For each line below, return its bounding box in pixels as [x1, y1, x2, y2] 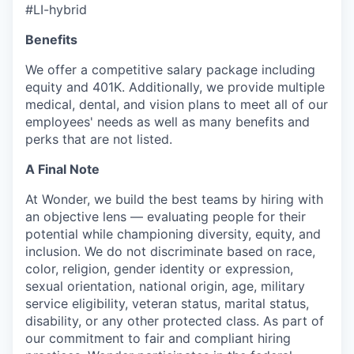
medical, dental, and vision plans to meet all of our [25, 96, 328, 112]
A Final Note [25, 161, 100, 177]
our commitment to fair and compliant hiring [25, 330, 291, 346]
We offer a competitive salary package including [25, 62, 315, 77]
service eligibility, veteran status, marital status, [25, 296, 309, 311]
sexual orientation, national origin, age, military [25, 278, 305, 294]
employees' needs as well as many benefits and [25, 114, 310, 130]
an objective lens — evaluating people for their [25, 209, 306, 224]
